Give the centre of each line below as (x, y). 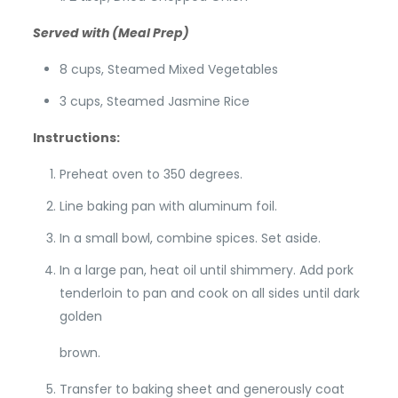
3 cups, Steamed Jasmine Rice (154, 101)
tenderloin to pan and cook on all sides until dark (209, 293)
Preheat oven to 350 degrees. (151, 174)
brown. (80, 352)
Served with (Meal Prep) (111, 32)
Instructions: (76, 137)
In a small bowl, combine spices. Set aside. (190, 238)
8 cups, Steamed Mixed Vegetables (168, 69)
